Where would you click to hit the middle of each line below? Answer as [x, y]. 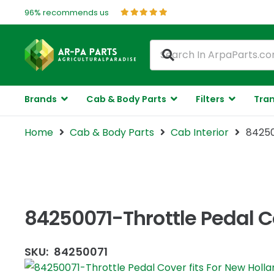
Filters [210, 99]
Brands [41, 99]
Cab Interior [200, 132]
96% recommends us [67, 12]
